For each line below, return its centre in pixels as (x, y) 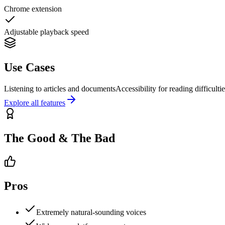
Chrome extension (33, 9)
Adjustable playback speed (46, 32)
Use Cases (29, 68)
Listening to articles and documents (60, 89)
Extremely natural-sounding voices (91, 212)
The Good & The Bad (60, 138)
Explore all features (35, 103)
